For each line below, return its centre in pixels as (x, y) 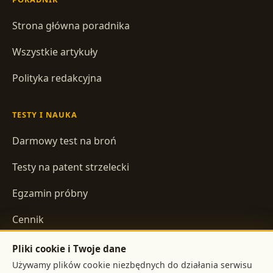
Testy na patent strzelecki (71, 167)
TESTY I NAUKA (45, 114)
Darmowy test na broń (64, 140)
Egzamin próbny (50, 193)
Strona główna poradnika (71, 25)
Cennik (28, 219)
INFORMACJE (40, 256)
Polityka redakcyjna (57, 78)
